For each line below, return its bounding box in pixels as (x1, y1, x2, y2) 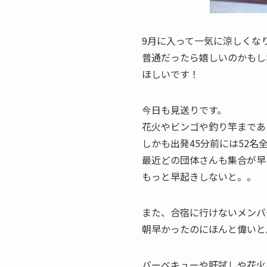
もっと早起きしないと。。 (142, 169, 256, 184)
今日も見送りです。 (142, 103, 226, 117)
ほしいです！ (142, 67, 199, 81)
